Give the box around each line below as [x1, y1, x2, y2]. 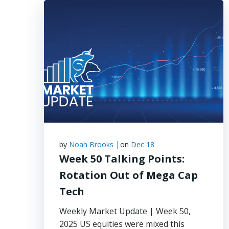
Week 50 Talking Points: [59, 152, 185, 166]
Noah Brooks [69, 140, 113, 149]
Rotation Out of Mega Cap [59, 168, 198, 182]
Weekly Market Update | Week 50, [59, 205, 191, 217]
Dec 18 [131, 140, 154, 149]
